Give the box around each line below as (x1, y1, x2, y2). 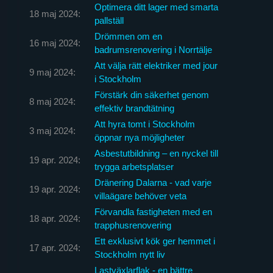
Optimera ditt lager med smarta (94, 1, 218, 12)
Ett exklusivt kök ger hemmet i (94, 235, 215, 246)
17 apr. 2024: (29, 242, 80, 253)
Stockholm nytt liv (94, 249, 165, 260)
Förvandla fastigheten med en (94, 206, 212, 217)
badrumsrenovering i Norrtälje (94, 44, 212, 55)
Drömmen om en (94, 30, 162, 41)
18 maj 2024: (29, 8, 80, 19)
